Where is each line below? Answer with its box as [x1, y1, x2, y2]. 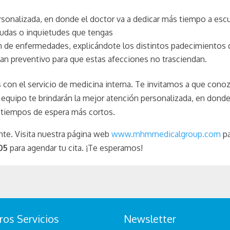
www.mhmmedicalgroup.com [111, 128, 221, 139]
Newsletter [124, 212, 177, 225]
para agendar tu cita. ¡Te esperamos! [8, 142, 143, 153]
